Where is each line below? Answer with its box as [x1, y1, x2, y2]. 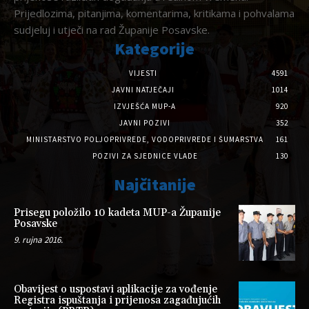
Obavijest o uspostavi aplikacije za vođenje [14, 283, 217, 297]
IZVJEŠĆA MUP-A [114, 101, 176, 111]
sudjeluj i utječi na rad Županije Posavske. [14, 22, 210, 37]
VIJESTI [128, 68, 157, 78]
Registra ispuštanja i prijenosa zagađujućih [14, 294, 221, 308]
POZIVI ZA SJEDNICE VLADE [92, 150, 198, 161]
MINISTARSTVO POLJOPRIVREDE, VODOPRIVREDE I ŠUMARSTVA [26, 134, 263, 144]
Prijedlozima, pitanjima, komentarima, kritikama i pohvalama [14, 6, 295, 20]
